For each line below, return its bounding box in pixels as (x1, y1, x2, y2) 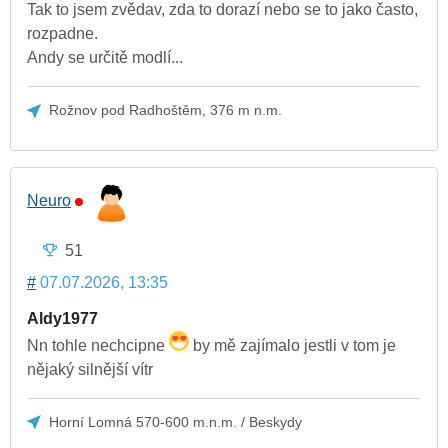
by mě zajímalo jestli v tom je (189, 336, 396, 354)
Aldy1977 (27, 309, 98, 327)
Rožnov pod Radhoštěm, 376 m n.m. (49, 102, 283, 119)
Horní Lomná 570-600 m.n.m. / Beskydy (49, 413, 303, 430)
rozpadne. (27, 25, 98, 43)
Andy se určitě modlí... (27, 49, 183, 67)
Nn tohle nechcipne (27, 336, 169, 354)
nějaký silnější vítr (27, 360, 153, 378)
